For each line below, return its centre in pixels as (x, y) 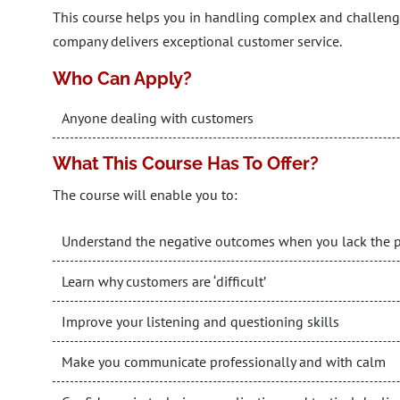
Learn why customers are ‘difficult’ (164, 281)
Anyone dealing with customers (158, 118)
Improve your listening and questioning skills (200, 321)
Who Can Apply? (122, 79)
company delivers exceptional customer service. (197, 41)
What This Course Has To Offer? (186, 163)
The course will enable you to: (145, 195)
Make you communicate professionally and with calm (224, 362)
